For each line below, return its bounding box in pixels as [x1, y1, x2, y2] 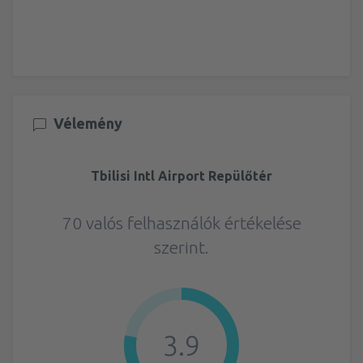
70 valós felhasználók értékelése [62, 212, 301, 233]
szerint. [154, 237, 209, 257]
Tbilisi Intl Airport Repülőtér [91, 168, 272, 183]
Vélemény [53, 115, 122, 132]
